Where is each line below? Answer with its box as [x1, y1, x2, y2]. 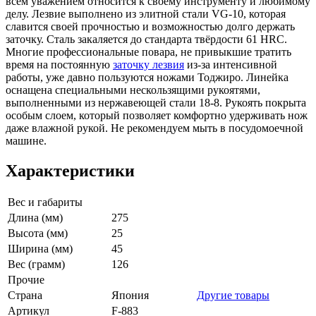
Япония [111, 289, 149, 302]
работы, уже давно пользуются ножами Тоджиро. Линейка [6, 71, 288, 83]
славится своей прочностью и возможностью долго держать [6, 20, 295, 32]
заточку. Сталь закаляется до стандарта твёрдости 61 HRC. [6, 32, 287, 45]
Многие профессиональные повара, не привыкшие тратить [6, 45, 291, 58]
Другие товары [197, 289, 269, 302]
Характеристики [6, 161, 135, 180]
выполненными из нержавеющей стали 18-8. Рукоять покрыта [6, 96, 306, 109]
